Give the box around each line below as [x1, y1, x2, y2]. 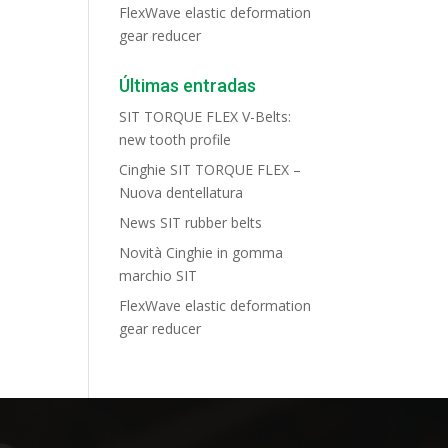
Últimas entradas [119, 75, 257, 97]
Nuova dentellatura [119, 183, 244, 203]
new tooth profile [119, 130, 232, 150]
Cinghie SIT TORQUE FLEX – [119, 160, 302, 180]
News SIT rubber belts [119, 213, 263, 233]
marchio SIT [119, 266, 198, 286]
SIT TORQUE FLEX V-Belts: [119, 107, 292, 127]
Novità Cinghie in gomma [119, 243, 284, 263]
